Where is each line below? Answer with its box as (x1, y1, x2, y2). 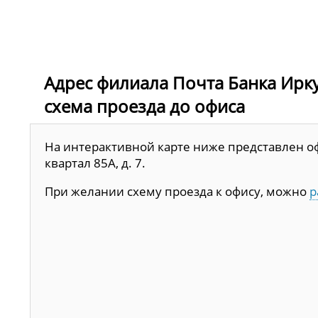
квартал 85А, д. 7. (45, 155, 146, 172)
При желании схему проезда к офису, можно (45, 183, 309, 200)
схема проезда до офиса (44, 94, 245, 119)
